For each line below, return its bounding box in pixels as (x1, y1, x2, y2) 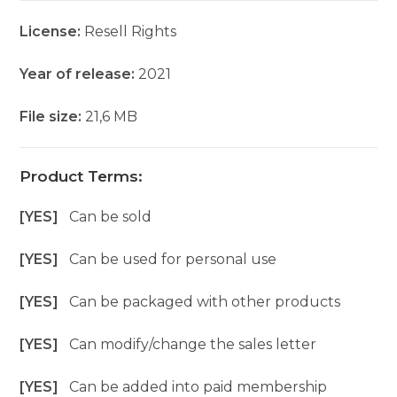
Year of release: (19, 66, 136, 83)
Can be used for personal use (69, 251, 277, 269)
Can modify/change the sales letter (69, 336, 317, 354)
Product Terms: (19, 167, 144, 186)
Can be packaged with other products (69, 293, 341, 311)
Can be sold (69, 208, 152, 226)
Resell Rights (84, 23, 177, 41)
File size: (19, 108, 86, 126)
